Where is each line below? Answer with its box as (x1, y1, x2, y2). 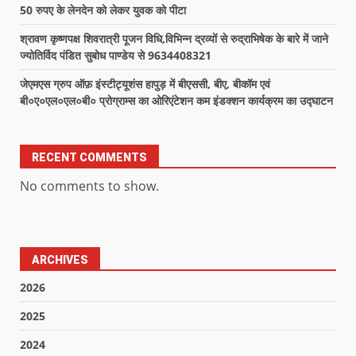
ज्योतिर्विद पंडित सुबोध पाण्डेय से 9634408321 (20, 48, 211, 64)
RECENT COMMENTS (32, 151, 147, 164)
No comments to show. (20, 177, 159, 195)
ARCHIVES (32, 253, 88, 267)
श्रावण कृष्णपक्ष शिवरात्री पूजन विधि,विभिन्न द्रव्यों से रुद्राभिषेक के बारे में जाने (20, 31, 328, 47)
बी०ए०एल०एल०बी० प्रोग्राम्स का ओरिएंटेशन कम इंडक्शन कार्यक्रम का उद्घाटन (20, 93, 333, 109)
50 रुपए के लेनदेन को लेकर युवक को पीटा (20, 2, 186, 18)
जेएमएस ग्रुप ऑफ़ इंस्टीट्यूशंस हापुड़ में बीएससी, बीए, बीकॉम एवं (20, 76, 270, 92)
